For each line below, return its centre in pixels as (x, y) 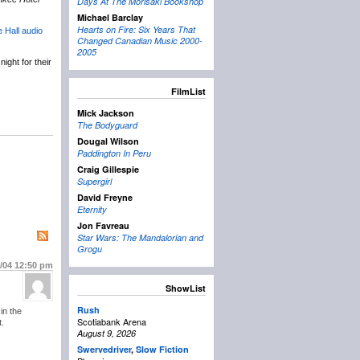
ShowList (186, 288)
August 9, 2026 (106, 333)
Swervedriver (104, 350)
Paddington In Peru (114, 153)
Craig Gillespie (108, 170)
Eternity (92, 210)
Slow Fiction (162, 350)
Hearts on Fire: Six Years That (136, 30)
